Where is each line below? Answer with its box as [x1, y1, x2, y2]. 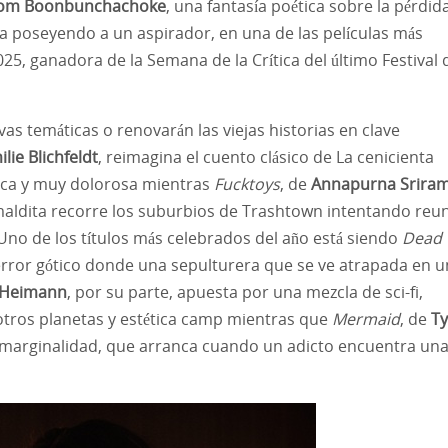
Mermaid [332, 307, 400, 330]
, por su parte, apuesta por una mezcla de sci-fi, [67, 280, 423, 303]
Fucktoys [214, 172, 280, 195]
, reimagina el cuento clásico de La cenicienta [98, 145, 434, 168]
